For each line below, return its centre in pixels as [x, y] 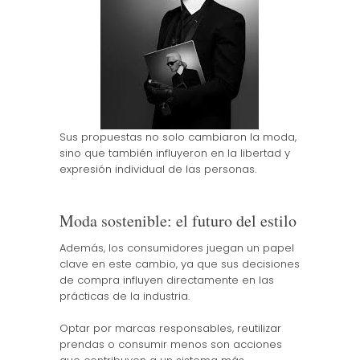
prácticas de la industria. [124, 296]
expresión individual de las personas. [157, 169]
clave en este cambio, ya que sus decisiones [179, 264]
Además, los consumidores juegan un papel [176, 248]
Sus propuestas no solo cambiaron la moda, [178, 137]
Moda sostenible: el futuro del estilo [178, 221]
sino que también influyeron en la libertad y [174, 153]
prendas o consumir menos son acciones [170, 344]
